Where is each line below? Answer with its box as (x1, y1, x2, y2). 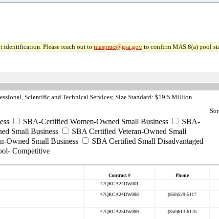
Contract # (109, 173, 131, 178)
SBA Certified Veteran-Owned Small (70, 127, 186, 135)
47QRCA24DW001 (100, 181, 139, 186)
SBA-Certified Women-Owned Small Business (21, 117, 168, 126)
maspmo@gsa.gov (94, 43, 142, 50)
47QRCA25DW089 (100, 209, 139, 214)
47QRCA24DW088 (100, 192, 139, 197)
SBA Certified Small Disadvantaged (90, 137, 203, 145)
